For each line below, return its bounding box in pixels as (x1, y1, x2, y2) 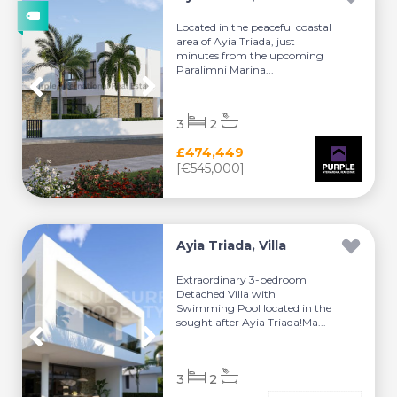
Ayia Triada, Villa (176, 237, 287, 253)
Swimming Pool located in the (176, 300, 332, 315)
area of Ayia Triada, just (176, 35, 296, 48)
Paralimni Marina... (176, 63, 275, 76)
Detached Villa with (176, 286, 276, 300)
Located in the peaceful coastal (176, 20, 332, 34)
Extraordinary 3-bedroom (176, 272, 307, 286)
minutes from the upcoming (176, 49, 324, 62)
